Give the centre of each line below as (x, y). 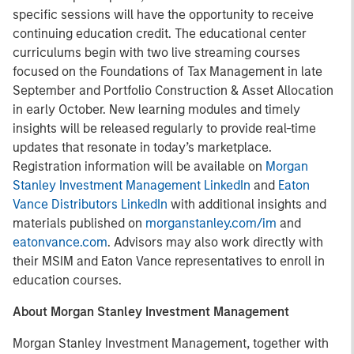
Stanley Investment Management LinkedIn (132, 185)
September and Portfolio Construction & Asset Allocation (173, 90)
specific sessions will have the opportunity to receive (163, 15)
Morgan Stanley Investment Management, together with (171, 343)
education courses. (67, 280)
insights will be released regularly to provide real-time (164, 128)
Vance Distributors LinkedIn (90, 204)
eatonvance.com (60, 242)
